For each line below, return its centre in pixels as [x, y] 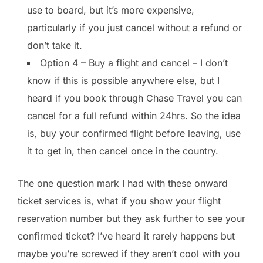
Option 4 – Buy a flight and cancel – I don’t [134, 63]
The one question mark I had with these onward [123, 183]
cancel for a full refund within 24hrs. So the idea [134, 115]
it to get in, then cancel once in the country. [123, 151]
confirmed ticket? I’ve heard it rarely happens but [126, 236]
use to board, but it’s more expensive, [111, 10]
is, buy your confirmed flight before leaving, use [134, 133]
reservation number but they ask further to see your [131, 218]
